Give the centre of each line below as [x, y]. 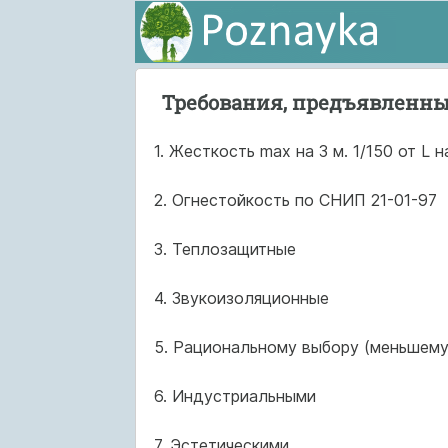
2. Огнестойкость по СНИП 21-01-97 [295, 200]
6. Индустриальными [234, 396]
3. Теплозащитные [224, 249]
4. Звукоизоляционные [241, 298]
